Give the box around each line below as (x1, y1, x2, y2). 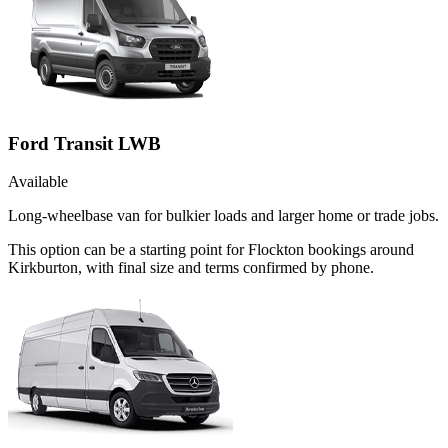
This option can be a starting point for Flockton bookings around (8, 241, 414, 259)
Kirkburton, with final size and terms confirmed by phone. (8, 259, 374, 277)
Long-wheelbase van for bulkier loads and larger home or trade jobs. (8, 207, 439, 225)
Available (8, 173, 68, 191)
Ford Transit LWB (8, 132, 161, 154)
